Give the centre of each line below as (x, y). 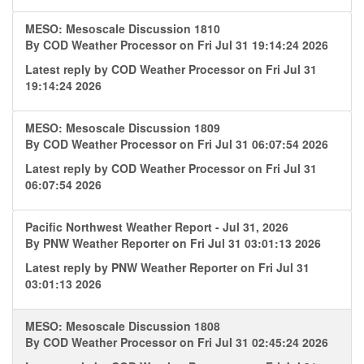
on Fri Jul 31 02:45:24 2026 (254, 342)
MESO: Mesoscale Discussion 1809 (123, 128)
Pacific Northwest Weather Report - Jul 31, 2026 (157, 227)
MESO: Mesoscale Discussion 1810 (123, 28)
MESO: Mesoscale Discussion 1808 (123, 326)
